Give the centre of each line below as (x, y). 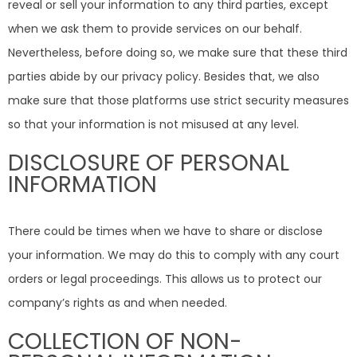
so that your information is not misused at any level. (153, 124)
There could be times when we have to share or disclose (165, 231)
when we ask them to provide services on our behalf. (155, 28)
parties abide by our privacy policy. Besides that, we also (164, 76)
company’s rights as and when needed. (118, 302)
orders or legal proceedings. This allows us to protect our (165, 279)
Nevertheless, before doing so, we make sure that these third (178, 52)
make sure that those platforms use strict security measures (178, 100)
